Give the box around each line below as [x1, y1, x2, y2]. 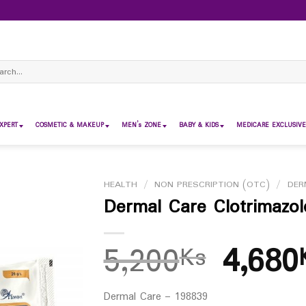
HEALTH [103, 178, 137, 192]
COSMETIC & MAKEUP [36, 120, 104, 130]
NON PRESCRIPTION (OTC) [154, 178, 270, 192]
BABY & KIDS [179, 120, 219, 130]
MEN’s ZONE [122, 120, 161, 130]
